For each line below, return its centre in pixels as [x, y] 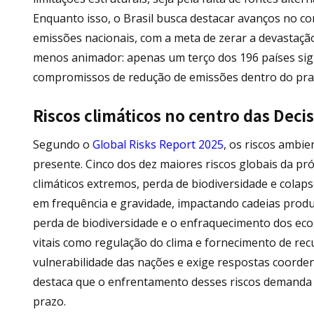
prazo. [49, 302]
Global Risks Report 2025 [158, 145]
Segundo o [63, 145]
